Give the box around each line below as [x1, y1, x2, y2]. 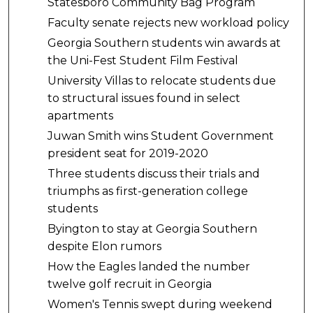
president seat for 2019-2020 [47, 147, 208, 161]
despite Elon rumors [47, 240, 161, 254]
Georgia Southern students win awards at [47, 36, 281, 50]
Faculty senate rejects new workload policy [47, 16, 289, 30]
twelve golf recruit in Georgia [47, 277, 212, 291]
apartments [47, 109, 113, 123]
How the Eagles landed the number [47, 260, 250, 274]
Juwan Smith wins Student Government [47, 129, 274, 143]
